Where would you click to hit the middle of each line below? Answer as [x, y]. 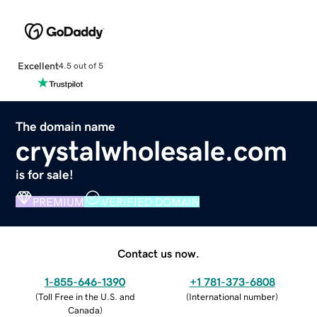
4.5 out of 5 [81, 66]
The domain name [66, 126]
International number [232, 296]
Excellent [38, 65]
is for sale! [45, 174]
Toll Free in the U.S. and [86, 296]
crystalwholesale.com [152, 150]
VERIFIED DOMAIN [151, 201]
